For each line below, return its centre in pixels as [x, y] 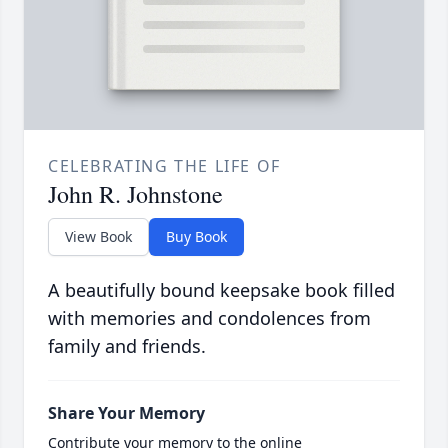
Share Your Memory [126, 413]
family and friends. [127, 346]
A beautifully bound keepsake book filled [221, 290]
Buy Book [196, 237]
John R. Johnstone [135, 194]
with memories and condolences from [209, 318]
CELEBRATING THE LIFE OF [164, 166]
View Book [98, 237]
